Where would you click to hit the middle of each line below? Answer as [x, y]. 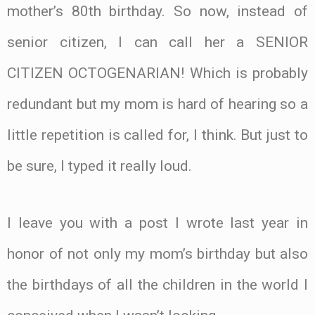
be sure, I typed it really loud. [99, 166]
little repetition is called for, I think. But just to [157, 135]
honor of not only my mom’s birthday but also [157, 253]
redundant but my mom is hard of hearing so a [157, 104]
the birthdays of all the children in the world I [157, 284]
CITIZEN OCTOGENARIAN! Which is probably [157, 73]
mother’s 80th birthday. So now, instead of [157, 11]
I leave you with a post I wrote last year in [157, 223]
